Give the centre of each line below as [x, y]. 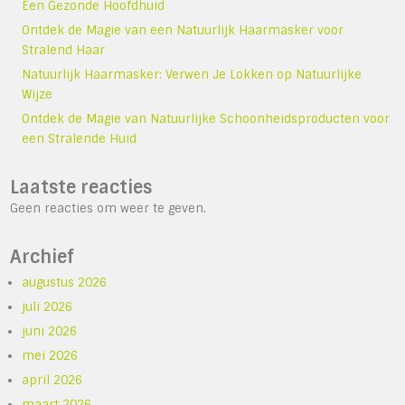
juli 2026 [47, 307]
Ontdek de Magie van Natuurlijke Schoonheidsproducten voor [206, 119]
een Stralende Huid [80, 139]
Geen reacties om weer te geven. [108, 209]
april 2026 [52, 381]
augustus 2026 [65, 283]
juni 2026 [50, 332]
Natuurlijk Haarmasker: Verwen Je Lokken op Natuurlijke [192, 75]
